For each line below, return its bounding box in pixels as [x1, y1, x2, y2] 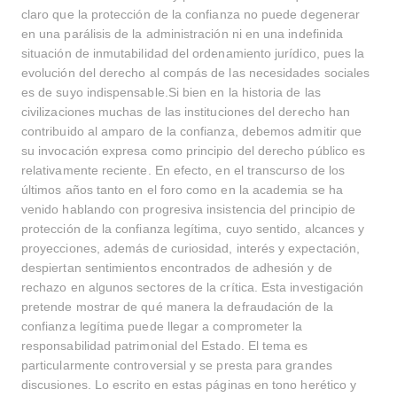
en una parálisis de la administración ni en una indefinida [21, 27, 344, 41]
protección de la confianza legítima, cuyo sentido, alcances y [21, 222, 365, 236]
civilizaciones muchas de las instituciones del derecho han [21, 105, 351, 119]
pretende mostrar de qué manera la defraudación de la [21, 300, 333, 314]
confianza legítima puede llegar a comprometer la [21, 319, 303, 333]
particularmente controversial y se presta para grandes [21, 358, 332, 372]
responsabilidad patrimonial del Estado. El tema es [21, 339, 308, 353]
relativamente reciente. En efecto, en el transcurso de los [21, 163, 346, 177]
